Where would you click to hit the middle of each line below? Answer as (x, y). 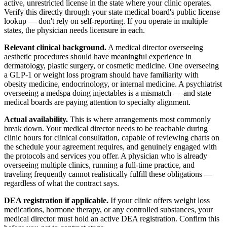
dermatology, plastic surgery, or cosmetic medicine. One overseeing (111, 66)
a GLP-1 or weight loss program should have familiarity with (101, 75)
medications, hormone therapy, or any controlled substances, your (108, 210)
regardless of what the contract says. (62, 183)
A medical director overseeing (155, 48)
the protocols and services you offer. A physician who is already (106, 156)
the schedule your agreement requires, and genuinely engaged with (110, 147)
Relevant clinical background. (55, 48)
